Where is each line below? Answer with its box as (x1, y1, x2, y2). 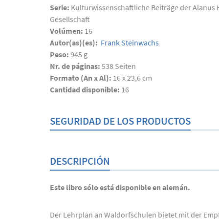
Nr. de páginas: (50, 61, 102, 71)
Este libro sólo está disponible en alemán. (50, 182, 190, 192)
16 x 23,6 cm (113, 73, 152, 83)
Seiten (113, 61, 136, 71)
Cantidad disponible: (50, 85, 121, 94)
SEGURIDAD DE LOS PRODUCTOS (50, 114, 191, 128)
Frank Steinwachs (99, 38, 159, 47)
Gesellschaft (50, 14, 90, 24)
